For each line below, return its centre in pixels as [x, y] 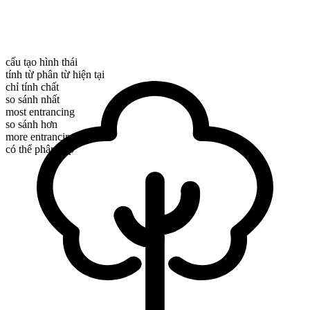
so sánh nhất [33, 100]
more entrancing [41, 137]
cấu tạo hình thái [42, 62]
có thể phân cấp [40, 149]
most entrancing [40, 112]
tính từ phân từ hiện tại [55, 75]
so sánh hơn [31, 125]
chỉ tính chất [32, 87]
